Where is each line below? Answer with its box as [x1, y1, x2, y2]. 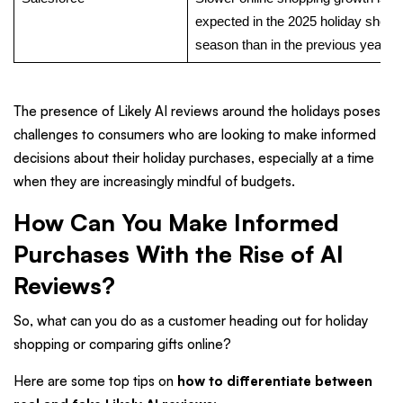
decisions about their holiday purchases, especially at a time [13, 148, 374, 166]
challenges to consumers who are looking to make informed [13, 125, 376, 143]
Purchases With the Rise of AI [13, 238, 344, 268]
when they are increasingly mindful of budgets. [13, 172, 295, 190]
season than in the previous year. [195, 36, 389, 52]
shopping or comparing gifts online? [13, 336, 235, 354]
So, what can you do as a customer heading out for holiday [13, 312, 368, 330]
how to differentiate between [177, 372, 372, 390]
